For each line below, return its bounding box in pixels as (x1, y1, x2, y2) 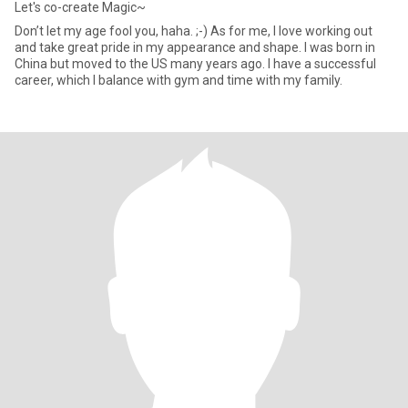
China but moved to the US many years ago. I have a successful (15, 56, 376, 71)
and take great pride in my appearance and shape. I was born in (15, 40, 375, 55)
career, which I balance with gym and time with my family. (15, 73, 342, 87)
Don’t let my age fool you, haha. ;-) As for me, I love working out (15, 24, 372, 38)
